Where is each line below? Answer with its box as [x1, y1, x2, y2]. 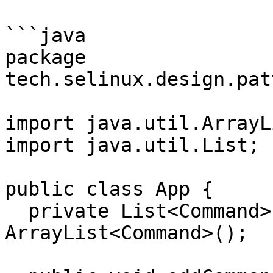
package [5, 46, 86, 68]
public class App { [5, 178, 213, 200]
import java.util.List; [5, 134, 260, 156]
